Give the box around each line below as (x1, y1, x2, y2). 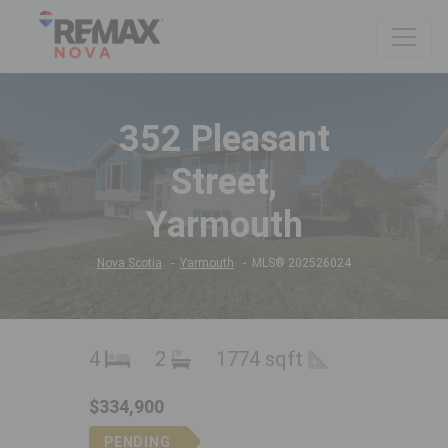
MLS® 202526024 (252, 256, 351, 271)
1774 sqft (216, 347, 308, 372)
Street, (171, 161, 277, 204)
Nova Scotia (97, 256, 162, 271)
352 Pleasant (118, 118, 330, 161)
